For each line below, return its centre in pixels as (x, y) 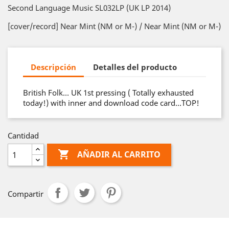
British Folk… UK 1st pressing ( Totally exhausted (108, 93)
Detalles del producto (135, 67)
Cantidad (23, 135)
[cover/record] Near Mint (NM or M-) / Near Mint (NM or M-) (114, 26)
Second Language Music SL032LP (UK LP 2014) (89, 8)
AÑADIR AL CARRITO (119, 155)
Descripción (53, 67)
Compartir (26, 194)
